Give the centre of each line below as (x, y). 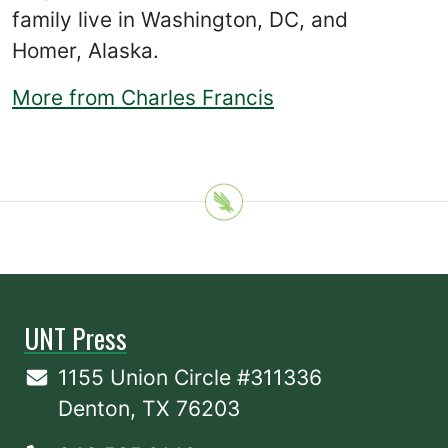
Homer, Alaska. (85, 50)
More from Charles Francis (143, 97)
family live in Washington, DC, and (180, 19)
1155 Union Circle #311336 (190, 377)
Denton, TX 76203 (149, 408)
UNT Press (75, 338)
